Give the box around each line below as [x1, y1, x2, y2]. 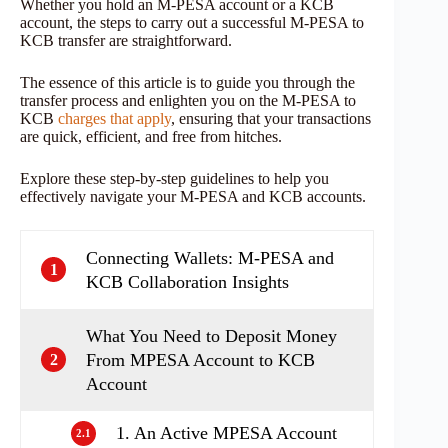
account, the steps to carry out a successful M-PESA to [20, 13, 364, 31]
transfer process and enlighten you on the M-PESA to [20, 91, 356, 109]
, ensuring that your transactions [171, 109, 371, 127]
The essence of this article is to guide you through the [20, 73, 355, 91]
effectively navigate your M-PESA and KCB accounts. [20, 187, 366, 205]
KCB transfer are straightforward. [20, 31, 236, 49]
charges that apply [58, 109, 171, 127]
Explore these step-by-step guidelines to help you [20, 169, 329, 187]
